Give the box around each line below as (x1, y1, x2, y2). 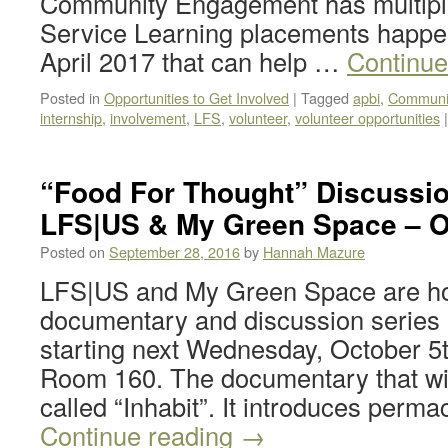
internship (40, 107, 102, 128)
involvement (110, 107, 186, 128)
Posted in (40, 87, 100, 108)
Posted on (40, 241, 105, 262)
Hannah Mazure (263, 241, 365, 262)
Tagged (301, 87, 349, 108)
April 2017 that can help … (40, 43, 347, 79)
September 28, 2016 (109, 241, 240, 262)
